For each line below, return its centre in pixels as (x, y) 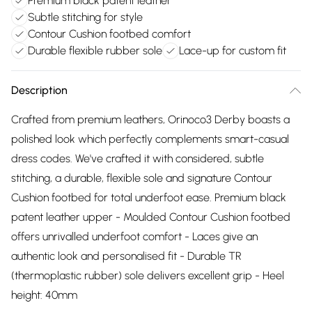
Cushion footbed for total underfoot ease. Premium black (149, 197)
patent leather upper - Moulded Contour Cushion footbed (151, 217)
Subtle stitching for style (85, 17)
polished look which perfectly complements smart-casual (150, 139)
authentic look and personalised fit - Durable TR (126, 256)
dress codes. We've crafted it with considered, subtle (138, 158)
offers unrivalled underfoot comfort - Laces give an (134, 236)
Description (39, 90)
